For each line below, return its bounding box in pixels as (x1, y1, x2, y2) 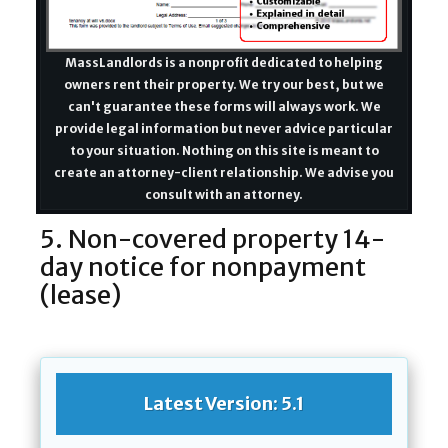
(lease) (40, 278, 121, 311)
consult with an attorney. (145, 186, 303, 202)
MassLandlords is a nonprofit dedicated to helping (65, 54, 383, 70)
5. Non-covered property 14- (40, 222, 385, 255)
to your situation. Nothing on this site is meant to (69, 142, 379, 158)
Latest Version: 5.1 (144, 391, 304, 415)
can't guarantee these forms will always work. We (67, 98, 381, 114)
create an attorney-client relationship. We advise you (54, 164, 394, 180)
